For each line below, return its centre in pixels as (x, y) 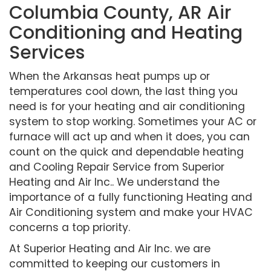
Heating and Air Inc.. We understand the (114, 182)
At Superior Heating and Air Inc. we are (110, 249)
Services (47, 53)
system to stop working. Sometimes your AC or (133, 122)
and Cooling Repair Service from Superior (117, 167)
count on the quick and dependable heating (126, 152)
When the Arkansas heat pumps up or (109, 76)
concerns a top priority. (70, 227)
